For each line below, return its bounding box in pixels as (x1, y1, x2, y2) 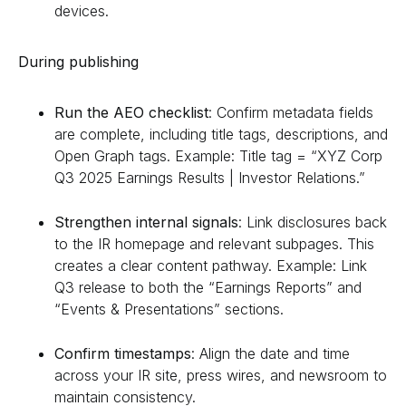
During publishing (18, 52, 139, 71)
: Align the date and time (191, 343, 350, 362)
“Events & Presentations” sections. (54, 299, 284, 318)
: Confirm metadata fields (208, 102, 373, 121)
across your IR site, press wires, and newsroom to (54, 365, 387, 384)
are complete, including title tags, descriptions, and (54, 124, 388, 143)
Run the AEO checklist (54, 102, 208, 121)
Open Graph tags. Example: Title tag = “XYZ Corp (54, 146, 382, 165)
